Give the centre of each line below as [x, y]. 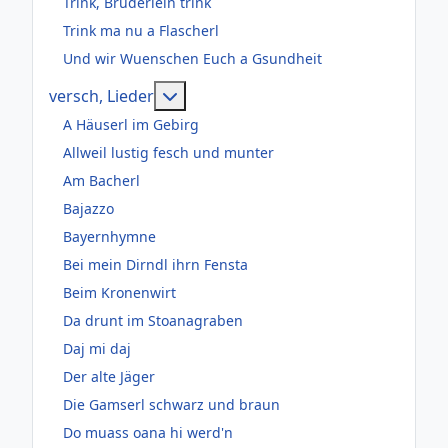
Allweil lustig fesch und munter [168, 153]
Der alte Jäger [109, 377]
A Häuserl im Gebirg [131, 125]
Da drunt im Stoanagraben [153, 321]
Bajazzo [88, 209]
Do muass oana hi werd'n [148, 433]
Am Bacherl [101, 181]
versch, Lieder [101, 95]
